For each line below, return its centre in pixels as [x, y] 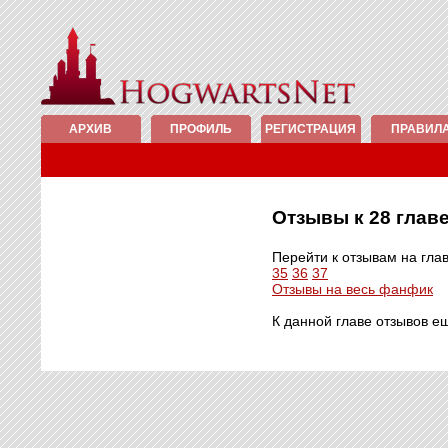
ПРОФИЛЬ [200, 129]
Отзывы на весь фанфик [352, 289]
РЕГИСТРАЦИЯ [310, 129]
